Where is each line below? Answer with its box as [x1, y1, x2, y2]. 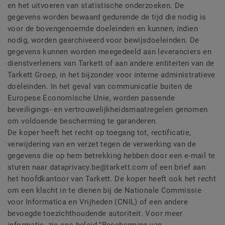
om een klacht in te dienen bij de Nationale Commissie [8, 186, 202, 195]
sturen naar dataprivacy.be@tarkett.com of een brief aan [8, 163, 205, 172]
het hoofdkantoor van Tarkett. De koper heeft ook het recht [8, 174, 216, 184]
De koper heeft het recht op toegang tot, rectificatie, [8, 128, 191, 138]
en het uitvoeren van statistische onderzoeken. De [8, 1, 184, 11]
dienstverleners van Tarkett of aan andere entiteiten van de [8, 59, 214, 68]
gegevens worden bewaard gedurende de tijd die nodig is [8, 13, 206, 22]
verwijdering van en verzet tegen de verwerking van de [8, 140, 196, 149]
